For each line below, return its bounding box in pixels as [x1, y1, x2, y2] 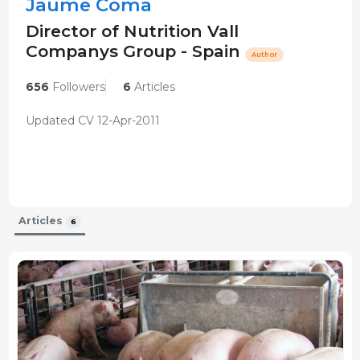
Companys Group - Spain [25, 41, 245, 62]
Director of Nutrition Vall [25, 21, 239, 42]
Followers [48, 80, 105, 95]
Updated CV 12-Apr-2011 [25, 113, 160, 129]
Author [251, 51, 277, 59]
